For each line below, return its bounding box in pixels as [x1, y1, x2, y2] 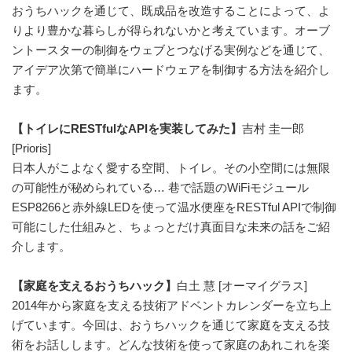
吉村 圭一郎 [242, 122, 304, 135]
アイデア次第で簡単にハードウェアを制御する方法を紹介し [12, 63, 330, 76]
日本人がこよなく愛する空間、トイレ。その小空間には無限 [12, 161, 330, 174]
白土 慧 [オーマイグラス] [177, 279, 307, 292]
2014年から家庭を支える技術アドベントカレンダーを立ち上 [12, 299, 332, 312]
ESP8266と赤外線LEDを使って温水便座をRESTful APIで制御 [12, 200, 336, 214]
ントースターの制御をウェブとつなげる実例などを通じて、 [12, 43, 330, 57]
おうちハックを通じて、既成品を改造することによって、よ [12, 4, 330, 17]
